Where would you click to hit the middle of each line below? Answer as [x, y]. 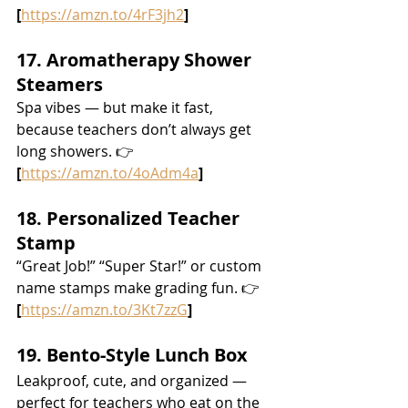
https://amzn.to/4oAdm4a [110, 173]
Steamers [60, 84]
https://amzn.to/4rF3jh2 [102, 14]
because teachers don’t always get [136, 129]
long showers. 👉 [77, 151]
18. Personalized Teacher [130, 218]
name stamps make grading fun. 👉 [140, 287]
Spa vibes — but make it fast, [117, 107]
